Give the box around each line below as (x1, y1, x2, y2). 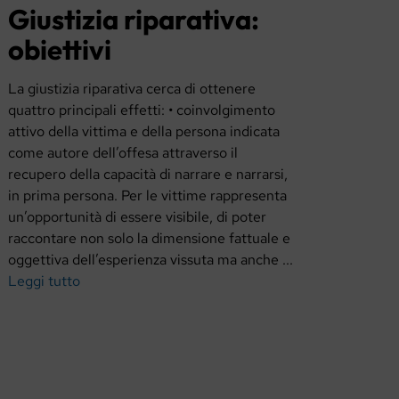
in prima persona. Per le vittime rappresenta (8, 186, 288, 206)
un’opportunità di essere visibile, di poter (8, 208, 267, 227)
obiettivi (8, 31, 112, 67)
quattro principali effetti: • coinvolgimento (8, 101, 276, 120)
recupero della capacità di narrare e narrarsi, (8, 165, 289, 184)
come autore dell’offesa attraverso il (8, 143, 239, 163)
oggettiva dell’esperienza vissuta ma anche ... (8, 250, 294, 270)
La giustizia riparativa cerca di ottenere (8, 79, 256, 99)
